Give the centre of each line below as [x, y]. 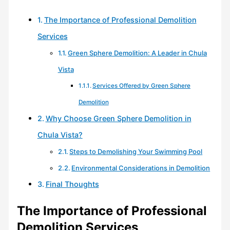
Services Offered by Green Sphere [141, 86]
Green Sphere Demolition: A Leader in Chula [138, 53]
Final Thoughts [72, 184]
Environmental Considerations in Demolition [141, 168]
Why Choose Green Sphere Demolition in [118, 119]
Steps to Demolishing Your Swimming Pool [136, 152]
